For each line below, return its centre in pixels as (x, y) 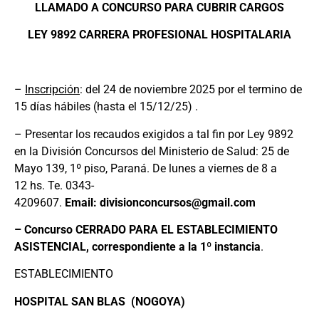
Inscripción (52, 90)
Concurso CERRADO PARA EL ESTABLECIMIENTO (151, 229)
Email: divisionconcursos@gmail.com (160, 202)
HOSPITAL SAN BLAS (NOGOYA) (100, 301)
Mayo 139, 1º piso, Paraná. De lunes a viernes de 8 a (146, 168)
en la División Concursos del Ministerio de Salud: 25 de (152, 151)
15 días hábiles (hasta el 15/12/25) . (106, 107)
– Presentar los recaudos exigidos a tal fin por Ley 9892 (154, 134)
